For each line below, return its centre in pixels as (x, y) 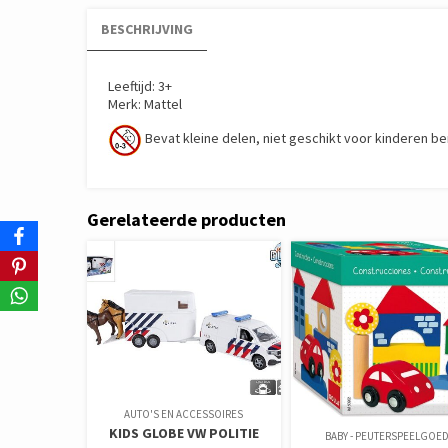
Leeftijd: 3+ (140, 85)
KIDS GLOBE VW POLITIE (183, 433)
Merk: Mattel (145, 103)
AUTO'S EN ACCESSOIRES (184, 414)
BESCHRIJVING (147, 28)
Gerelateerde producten (186, 219)
